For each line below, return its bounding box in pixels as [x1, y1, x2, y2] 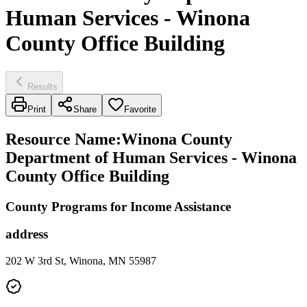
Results [27, 81, 58, 92]
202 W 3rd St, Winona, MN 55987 [5, 255, 156, 267]
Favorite [124, 103, 156, 114]
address [5, 227, 48, 242]
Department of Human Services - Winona [5, 148, 297, 167]
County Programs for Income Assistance [5, 199, 231, 214]
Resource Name [5, 130, 116, 148]
